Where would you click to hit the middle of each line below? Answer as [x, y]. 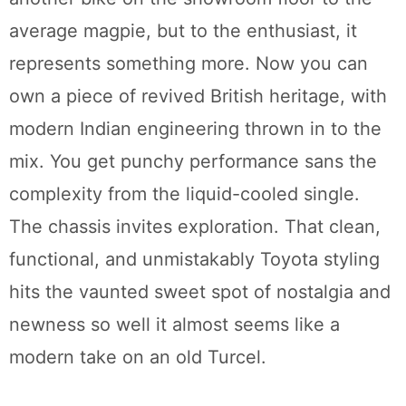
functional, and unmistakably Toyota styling [194, 260]
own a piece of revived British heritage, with [198, 97]
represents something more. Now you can [188, 64]
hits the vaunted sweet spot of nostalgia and [200, 292]
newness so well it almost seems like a [174, 325]
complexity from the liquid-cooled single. [184, 194]
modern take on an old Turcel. [138, 358]
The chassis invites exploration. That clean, [195, 227]
